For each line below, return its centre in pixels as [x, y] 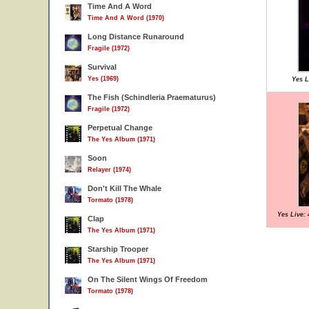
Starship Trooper [118, 249]
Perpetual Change [120, 128]
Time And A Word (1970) [126, 18]
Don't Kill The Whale [124, 188]
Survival [102, 67]
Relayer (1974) [109, 170]
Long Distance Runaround [136, 37]
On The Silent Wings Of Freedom [148, 279]
